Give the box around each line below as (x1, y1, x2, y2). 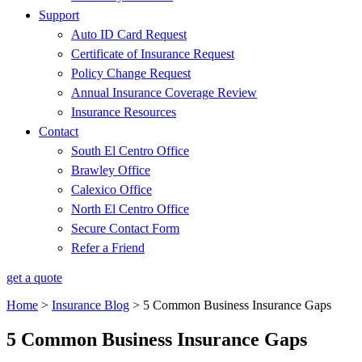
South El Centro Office (71, 144, 189, 158)
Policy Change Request (71, 66, 191, 80)
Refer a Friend (71, 241, 145, 255)
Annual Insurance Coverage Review (71, 86, 257, 99)
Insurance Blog (52, 298, 129, 312)
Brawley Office (71, 163, 150, 177)
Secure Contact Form (71, 221, 179, 235)
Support (39, 8, 79, 22)
